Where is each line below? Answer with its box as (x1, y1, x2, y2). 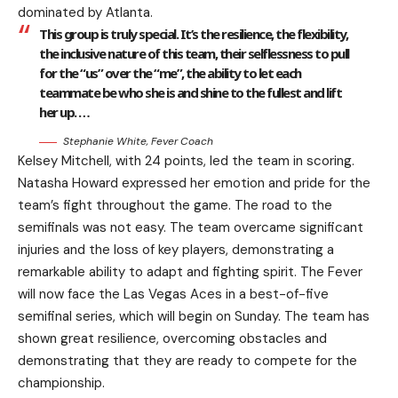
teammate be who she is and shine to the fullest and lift (39, 84, 341, 102)
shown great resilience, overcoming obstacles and (18, 330, 327, 348)
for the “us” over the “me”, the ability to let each (39, 64, 301, 83)
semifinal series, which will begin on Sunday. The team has (18, 307, 370, 326)
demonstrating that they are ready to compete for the (18, 352, 357, 370)
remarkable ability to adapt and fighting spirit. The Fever (18, 263, 362, 282)
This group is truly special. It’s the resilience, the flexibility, (39, 25, 347, 44)
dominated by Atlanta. (18, 4, 153, 22)
